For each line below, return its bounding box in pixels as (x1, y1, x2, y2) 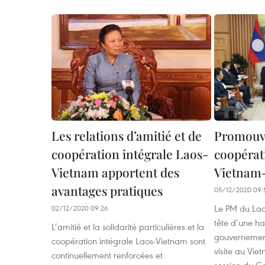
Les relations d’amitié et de (51, 127, 202, 144)
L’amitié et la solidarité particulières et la (51, 221, 204, 233)
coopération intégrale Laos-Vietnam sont (51, 235, 205, 247)
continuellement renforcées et (51, 249, 163, 261)
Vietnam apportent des (51, 164, 179, 181)
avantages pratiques (51, 182, 163, 199)
